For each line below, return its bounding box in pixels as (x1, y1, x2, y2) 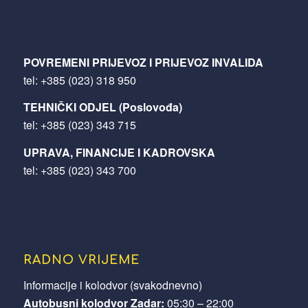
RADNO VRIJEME (23, 253, 140, 267)
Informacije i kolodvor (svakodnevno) (23, 277, 202, 294)
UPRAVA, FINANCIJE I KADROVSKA (23, 144, 215, 160)
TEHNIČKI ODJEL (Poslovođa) (23, 99, 182, 115)
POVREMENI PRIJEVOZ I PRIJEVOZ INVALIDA (23, 54, 263, 70)
